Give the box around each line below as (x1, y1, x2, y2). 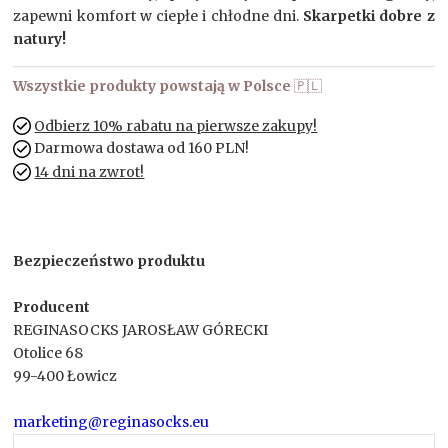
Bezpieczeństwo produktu (13, 251, 206, 270)
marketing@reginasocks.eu (13, 412, 210, 431)
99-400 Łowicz (13, 366, 118, 385)
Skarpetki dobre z (298, 6, 435, 25)
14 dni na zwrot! (34, 162, 145, 181)
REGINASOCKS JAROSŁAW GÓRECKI (13, 320, 269, 339)
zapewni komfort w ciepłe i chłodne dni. (13, 6, 299, 25)
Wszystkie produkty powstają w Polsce (13, 76, 292, 95)
